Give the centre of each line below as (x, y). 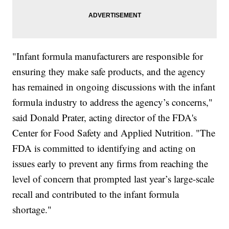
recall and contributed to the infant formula (96, 194)
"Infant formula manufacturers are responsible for (108, 56)
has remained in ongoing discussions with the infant (114, 87)
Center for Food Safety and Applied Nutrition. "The (114, 133)
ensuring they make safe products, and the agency (109, 72)
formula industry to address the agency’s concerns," (113, 102)
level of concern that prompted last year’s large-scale (113, 179)
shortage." (32, 210)
